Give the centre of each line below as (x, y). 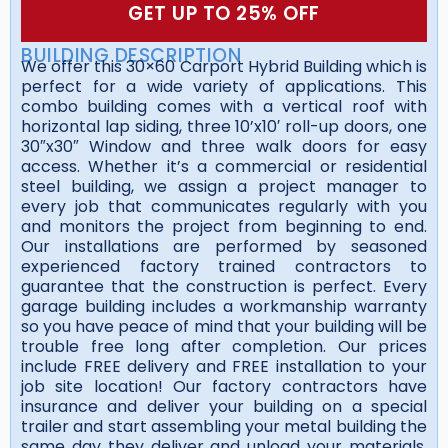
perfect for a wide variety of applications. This (224, 86)
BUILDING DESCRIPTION (131, 55)
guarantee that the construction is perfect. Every (224, 286)
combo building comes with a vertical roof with (224, 106)
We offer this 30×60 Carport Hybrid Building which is (224, 66)
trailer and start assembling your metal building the (224, 426)
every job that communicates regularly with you (224, 206)
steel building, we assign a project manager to (224, 186)
